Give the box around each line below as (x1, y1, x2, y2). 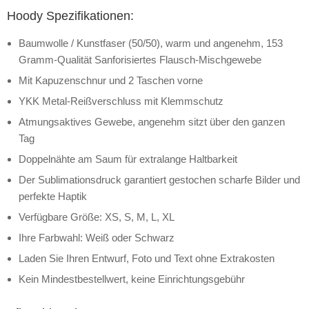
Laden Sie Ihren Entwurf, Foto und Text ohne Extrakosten (19, 252, 275, 264)
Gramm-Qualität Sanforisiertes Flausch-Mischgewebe (19, 53, 261, 66)
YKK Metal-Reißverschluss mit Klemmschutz (19, 94, 223, 107)
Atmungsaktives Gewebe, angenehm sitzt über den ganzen (19, 115, 285, 128)
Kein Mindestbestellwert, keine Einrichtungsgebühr (19, 272, 245, 285)
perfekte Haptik (19, 190, 87, 202)
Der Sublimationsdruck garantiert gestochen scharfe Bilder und (19, 173, 300, 186)
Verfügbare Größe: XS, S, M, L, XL (19, 210, 175, 223)
